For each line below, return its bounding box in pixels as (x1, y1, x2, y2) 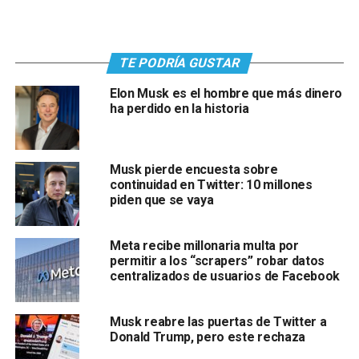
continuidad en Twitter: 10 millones (109, 177, 313, 193)
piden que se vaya (109, 192, 214, 208)
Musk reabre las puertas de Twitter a (109, 314, 327, 330)
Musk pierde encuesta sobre (109, 162, 278, 178)
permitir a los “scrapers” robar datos (109, 253, 325, 269)
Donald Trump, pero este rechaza (109, 329, 305, 345)
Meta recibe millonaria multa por (109, 238, 299, 254)
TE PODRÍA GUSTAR (117, 55, 242, 71)
